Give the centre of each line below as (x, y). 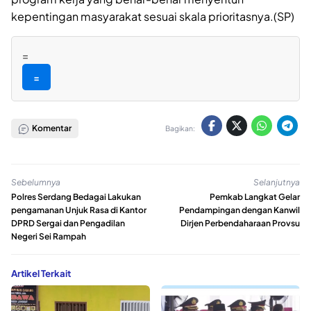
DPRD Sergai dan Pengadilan (68, 224)
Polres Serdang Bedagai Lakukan (76, 197)
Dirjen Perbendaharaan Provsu (240, 224)
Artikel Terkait (41, 274)
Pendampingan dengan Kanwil (239, 210)
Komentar (51, 128)
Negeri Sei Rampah (49, 237)
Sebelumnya (36, 182)
